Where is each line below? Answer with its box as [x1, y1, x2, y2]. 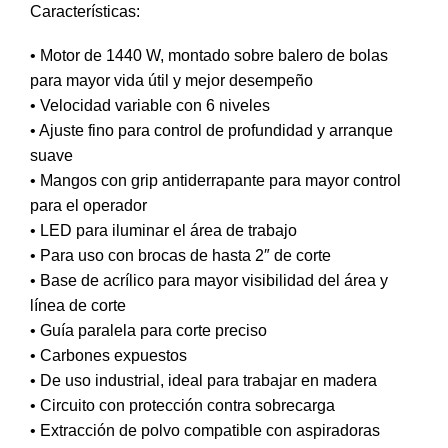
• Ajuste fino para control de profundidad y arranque [30, 121, 393, 139]
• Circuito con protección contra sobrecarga [30, 396, 335, 414]
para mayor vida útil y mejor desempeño [30, 71, 313, 89]
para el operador [30, 196, 147, 214]
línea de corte [30, 296, 126, 314]
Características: [30, 2, 140, 20]
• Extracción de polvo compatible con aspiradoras [30, 421, 380, 439]
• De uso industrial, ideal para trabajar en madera [30, 371, 377, 389]
